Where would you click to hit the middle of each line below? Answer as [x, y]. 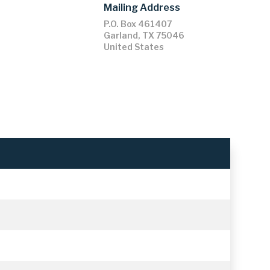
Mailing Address [142, 8]
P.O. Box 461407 [138, 24]
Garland [121, 35]
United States [133, 46]
